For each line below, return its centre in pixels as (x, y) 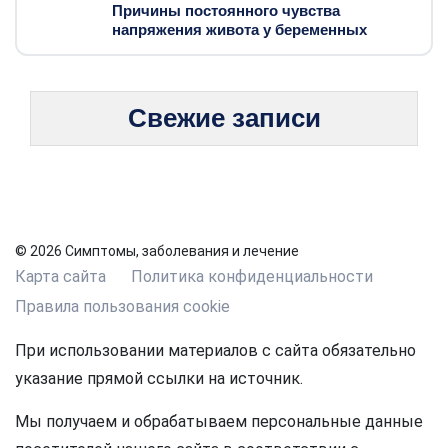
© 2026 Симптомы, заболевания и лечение (157, 251)
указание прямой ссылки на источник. (159, 379)
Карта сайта (60, 277)
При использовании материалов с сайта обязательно (215, 351)
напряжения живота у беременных (239, 30)
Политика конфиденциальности (252, 277)
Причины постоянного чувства (226, 11)
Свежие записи (224, 118)
